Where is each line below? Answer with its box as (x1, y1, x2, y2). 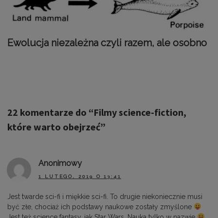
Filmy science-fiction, (93, 106, 186, 119)
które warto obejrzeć (7, 121, 100, 133)
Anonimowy (38, 159, 82, 168)
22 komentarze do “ (7, 106, 93, 119)
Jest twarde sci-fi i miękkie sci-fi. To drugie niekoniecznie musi (7, 192, 202, 200)
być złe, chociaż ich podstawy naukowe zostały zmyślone (7, 202, 194, 211)
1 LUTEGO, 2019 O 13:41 (38, 173, 121, 179)
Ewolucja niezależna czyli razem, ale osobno (7, 37, 207, 49)
